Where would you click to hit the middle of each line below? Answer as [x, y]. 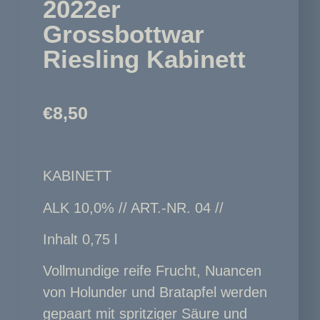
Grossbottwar [124, 34]
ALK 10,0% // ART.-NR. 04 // [133, 207]
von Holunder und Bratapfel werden [155, 292]
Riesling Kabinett [144, 59]
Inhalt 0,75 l [80, 239]
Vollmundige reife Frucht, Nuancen [152, 271]
